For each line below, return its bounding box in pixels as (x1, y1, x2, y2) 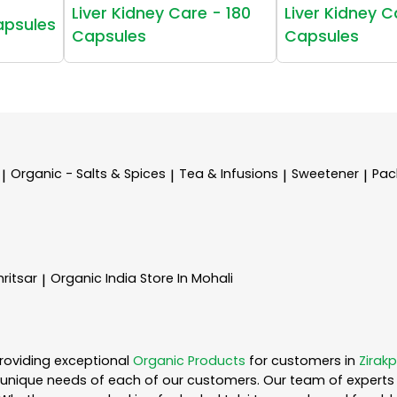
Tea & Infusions (179, 164, 278, 183)
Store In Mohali (140, 269, 233, 287)
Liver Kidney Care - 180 (72, 2, 252, 24)
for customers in (245, 352, 359, 370)
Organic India (51, 269, 140, 287)
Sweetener (292, 164, 359, 183)
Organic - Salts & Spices (11, 164, 166, 183)
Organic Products (133, 352, 245, 370)
